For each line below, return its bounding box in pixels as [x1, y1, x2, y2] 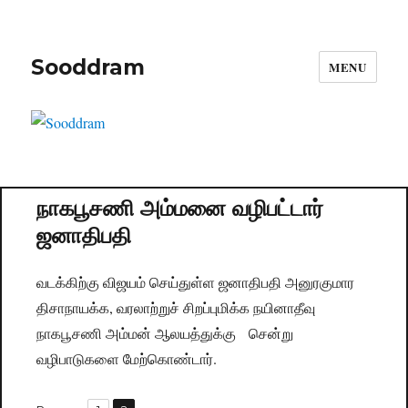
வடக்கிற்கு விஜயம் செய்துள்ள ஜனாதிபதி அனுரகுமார [36, 272, 355, 292]
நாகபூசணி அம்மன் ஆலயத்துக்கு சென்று [36, 323, 294, 343]
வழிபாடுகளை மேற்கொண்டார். [36, 349, 218, 369]
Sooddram [31, 54, 146, 80]
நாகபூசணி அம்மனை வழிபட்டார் [36, 191, 324, 223]
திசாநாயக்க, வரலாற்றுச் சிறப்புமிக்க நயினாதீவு [36, 298, 316, 318]
